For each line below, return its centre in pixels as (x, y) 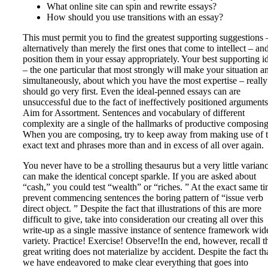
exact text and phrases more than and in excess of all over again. (143, 145)
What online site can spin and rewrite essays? (132, 7)
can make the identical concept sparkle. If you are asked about (139, 176)
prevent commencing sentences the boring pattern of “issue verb (143, 198)
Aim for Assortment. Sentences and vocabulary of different (134, 113)
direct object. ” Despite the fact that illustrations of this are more (142, 209)
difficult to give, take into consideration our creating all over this (143, 220)
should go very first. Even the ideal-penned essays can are (132, 92)
